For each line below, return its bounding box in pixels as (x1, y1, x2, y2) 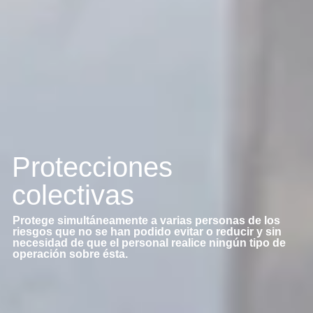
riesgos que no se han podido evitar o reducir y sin (12, 226, 282, 238)
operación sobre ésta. (12, 248, 128, 261)
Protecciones (11, 152, 173, 183)
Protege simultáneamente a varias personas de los (12, 214, 280, 227)
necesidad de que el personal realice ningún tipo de (12, 237, 286, 249)
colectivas (11, 180, 134, 211)
